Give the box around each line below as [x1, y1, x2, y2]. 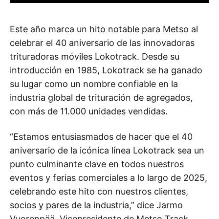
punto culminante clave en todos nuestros [10, 158, 184, 169]
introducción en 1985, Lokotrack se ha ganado [10, 65, 202, 75]
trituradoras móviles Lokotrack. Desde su [10, 51, 179, 62]
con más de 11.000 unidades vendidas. [10, 106, 175, 116]
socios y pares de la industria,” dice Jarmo [10, 199, 183, 210]
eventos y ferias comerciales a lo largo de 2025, [10, 172, 207, 183]
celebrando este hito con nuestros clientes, [10, 186, 188, 197]
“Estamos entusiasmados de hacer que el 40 [10, 131, 193, 142]
